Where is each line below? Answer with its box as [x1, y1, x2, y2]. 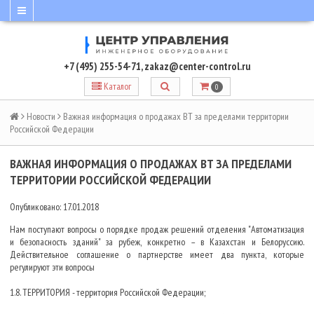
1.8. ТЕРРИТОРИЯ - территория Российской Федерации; [10, 286, 205, 299]
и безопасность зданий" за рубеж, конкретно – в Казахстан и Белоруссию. [10, 235, 304, 249]
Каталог [103, 79, 131, 93]
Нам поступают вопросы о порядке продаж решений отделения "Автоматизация [10, 223, 304, 236]
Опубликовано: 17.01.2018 [10, 200, 99, 214]
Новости [27, 110, 55, 123]
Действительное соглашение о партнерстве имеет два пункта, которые [10, 248, 304, 261]
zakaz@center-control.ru [144, 59, 251, 73]
